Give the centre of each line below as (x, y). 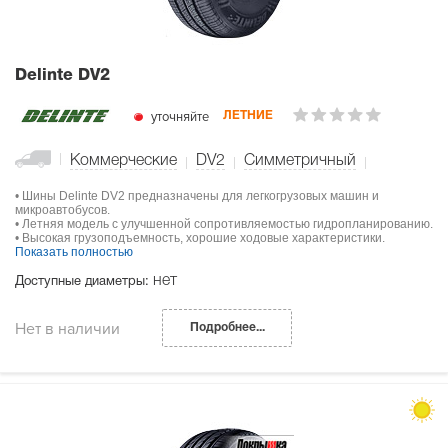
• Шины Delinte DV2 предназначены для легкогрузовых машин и (197, 196)
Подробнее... (227, 328)
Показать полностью (74, 252)
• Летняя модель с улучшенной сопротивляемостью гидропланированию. (224, 224)
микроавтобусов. (62, 210)
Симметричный (300, 161)
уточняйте (178, 116)
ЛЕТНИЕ (248, 116)
